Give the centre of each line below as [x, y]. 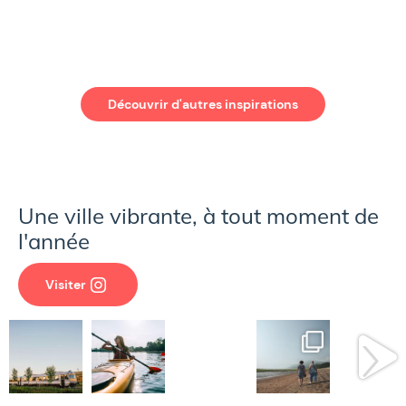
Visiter [66, 285]
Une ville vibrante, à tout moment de [198, 216]
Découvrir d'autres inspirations [203, 104]
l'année [54, 241]
